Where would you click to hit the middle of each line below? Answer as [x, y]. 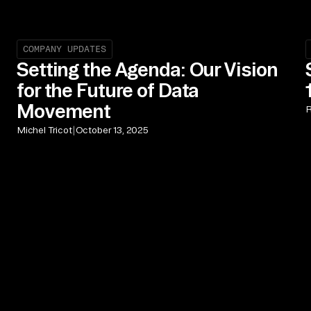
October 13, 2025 [112, 130]
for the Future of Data [108, 90]
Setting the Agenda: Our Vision [147, 69]
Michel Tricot [45, 130]
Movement [64, 110]
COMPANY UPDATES [65, 49]
